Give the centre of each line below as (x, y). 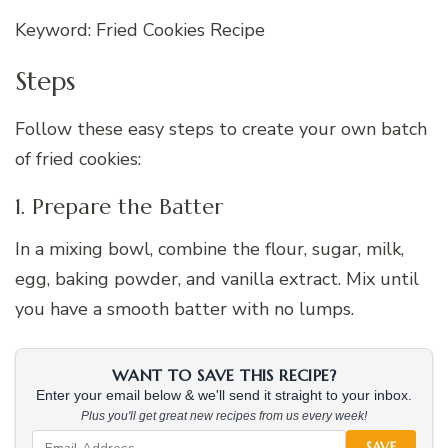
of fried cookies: (78, 158)
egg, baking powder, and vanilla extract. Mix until (217, 279)
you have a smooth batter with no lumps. (184, 309)
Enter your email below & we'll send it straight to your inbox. (224, 396)
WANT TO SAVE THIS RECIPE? (224, 375)
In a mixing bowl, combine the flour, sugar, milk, (209, 249)
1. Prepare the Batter (119, 206)
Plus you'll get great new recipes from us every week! (224, 416)
